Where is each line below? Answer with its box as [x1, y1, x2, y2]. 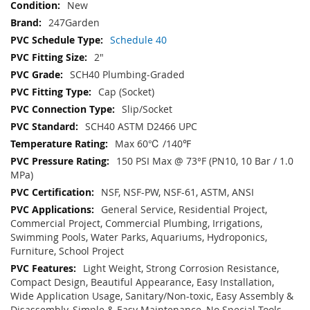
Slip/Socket [122, 102, 172, 116]
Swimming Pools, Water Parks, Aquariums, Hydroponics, [10, 230, 267, 244]
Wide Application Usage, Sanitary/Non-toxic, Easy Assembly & [10, 289, 293, 303]
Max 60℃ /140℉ [115, 137, 191, 151]
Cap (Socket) [98, 85, 154, 99]
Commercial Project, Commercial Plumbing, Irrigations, [10, 217, 262, 230]
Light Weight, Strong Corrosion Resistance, [83, 262, 279, 275]
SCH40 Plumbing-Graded [70, 68, 185, 82]
